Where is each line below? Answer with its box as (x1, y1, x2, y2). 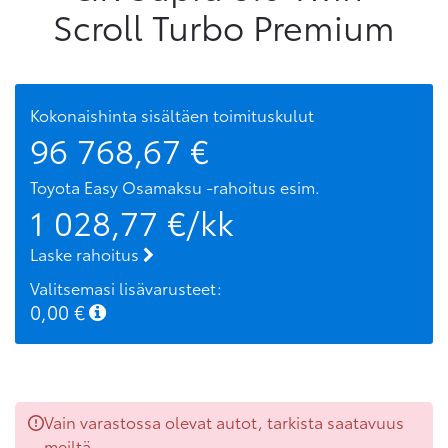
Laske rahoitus (30, 242, 143, 266)
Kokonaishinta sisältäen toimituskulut (30, 103, 314, 127)
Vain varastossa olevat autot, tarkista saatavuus (44, 409, 404, 433)
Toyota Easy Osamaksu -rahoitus (30, 175, 276, 199)
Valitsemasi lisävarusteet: (30, 275, 222, 299)
